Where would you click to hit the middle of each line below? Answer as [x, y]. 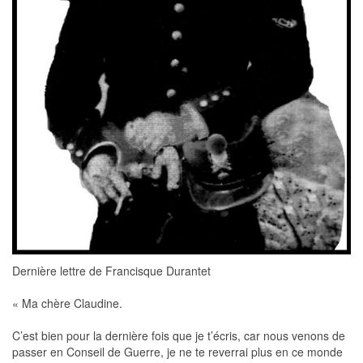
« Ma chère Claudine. [67, 303]
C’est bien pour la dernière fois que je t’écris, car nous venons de [179, 335]
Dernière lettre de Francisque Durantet [111, 270]
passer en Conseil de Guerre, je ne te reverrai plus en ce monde [177, 351]
